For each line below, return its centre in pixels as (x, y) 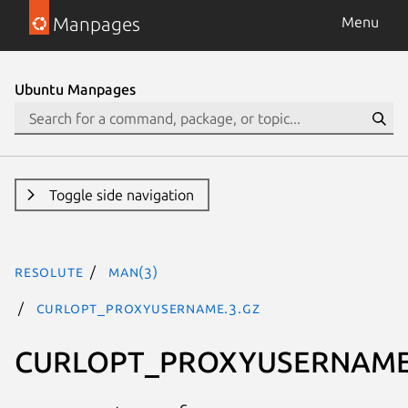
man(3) (133, 271)
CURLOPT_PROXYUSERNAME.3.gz (148, 308)
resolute (49, 271)
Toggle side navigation (121, 195)
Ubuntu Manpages (75, 89)
